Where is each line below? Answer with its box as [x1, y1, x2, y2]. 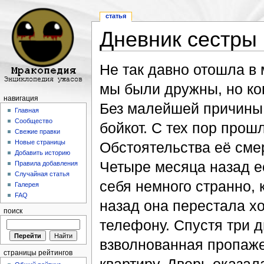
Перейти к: [99, 51, 140, 60]
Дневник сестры [99, 28, 257, 52]
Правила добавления [15, 160, 78, 167]
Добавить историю [15, 149, 71, 157]
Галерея [15, 181, 39, 189]
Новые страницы [15, 138, 66, 146]
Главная [15, 107, 39, 114]
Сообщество [15, 117, 53, 125]
